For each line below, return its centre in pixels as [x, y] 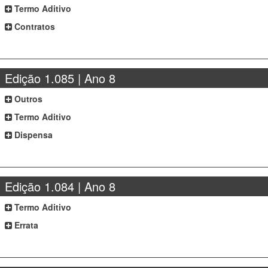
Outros [28, 99]
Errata [25, 225]
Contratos [34, 26]
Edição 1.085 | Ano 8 [60, 78]
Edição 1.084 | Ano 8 [60, 186]
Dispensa [33, 135]
